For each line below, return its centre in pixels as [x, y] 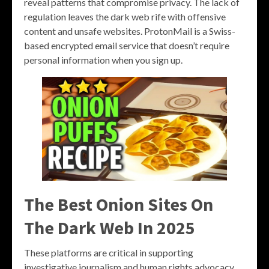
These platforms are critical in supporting [109, 253]
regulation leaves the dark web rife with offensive [125, 16]
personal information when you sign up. [103, 59]
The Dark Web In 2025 [110, 228]
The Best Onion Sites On [119, 204]
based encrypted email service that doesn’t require [127, 45]
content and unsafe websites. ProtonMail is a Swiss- [130, 31]
